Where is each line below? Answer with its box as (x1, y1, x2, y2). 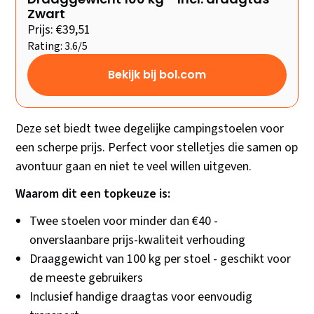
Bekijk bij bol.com (108, 67, 206, 83)
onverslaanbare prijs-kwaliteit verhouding (29, 231, 246, 250)
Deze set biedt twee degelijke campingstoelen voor (15, 120, 285, 138)
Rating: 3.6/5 (27, 39, 88, 55)
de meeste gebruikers (29, 269, 144, 287)
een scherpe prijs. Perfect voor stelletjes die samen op (15, 139, 299, 157)
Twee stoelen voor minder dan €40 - (29, 212, 219, 231)
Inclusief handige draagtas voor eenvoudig (29, 288, 253, 306)
